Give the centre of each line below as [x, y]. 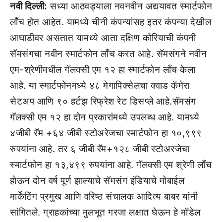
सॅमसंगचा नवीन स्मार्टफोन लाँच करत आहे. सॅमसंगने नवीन [108, 54]
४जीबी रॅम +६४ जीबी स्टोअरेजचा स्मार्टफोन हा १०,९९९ [106, 133]
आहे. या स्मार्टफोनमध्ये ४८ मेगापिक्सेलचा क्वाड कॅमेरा [100, 85]
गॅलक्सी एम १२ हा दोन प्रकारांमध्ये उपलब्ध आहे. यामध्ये [105, 117]
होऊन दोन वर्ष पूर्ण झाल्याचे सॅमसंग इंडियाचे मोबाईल [97, 181]
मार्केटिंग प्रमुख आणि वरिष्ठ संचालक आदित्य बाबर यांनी [104, 196]
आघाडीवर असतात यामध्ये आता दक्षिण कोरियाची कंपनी [103, 38]
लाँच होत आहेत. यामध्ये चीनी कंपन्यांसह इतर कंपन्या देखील [111, 22]
